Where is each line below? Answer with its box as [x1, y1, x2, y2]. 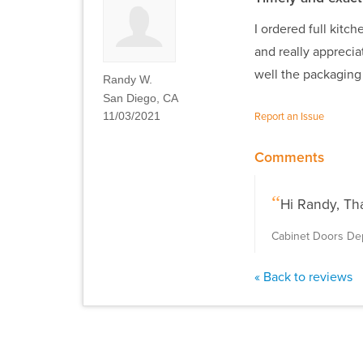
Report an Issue [254, 110, 324, 124]
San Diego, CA [103, 91, 178, 105]
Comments [254, 148, 324, 166]
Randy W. [103, 73, 152, 87]
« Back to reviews [254, 269, 352, 286]
